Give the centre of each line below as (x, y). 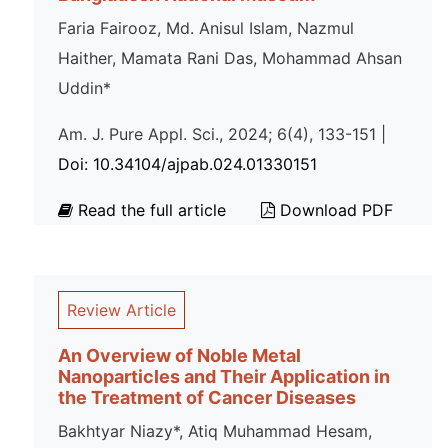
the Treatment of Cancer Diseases (207, 397)
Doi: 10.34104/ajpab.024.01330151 (187, 164)
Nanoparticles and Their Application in (224, 376)
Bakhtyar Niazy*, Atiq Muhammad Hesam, (215, 431)
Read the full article (152, 210)
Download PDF (334, 210)
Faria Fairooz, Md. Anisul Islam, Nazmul (206, 28)
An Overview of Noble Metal (179, 355)
